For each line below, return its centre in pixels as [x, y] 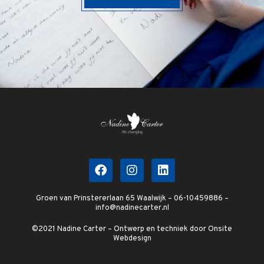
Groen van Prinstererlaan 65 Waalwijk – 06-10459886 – [132, 198]
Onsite [220, 229]
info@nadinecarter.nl [132, 208]
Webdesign [132, 238]
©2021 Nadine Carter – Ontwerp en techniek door [120, 229]
